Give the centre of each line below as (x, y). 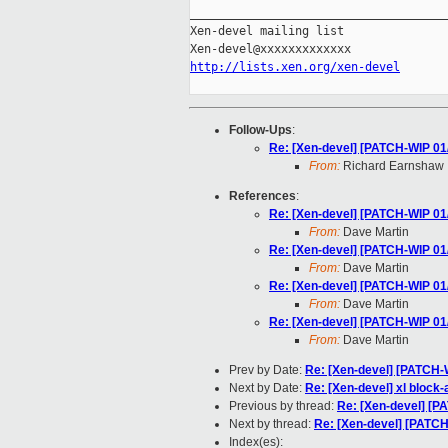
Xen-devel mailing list (267, 31)
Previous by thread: (283, 406)
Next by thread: (271, 424)
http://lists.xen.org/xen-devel (295, 67)
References (262, 196)
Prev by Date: (267, 370)
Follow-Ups (260, 130)
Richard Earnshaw (392, 166)
